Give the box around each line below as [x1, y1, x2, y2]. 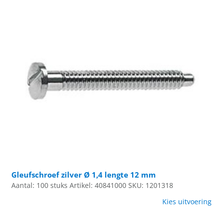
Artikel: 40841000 [70, 181, 127, 190]
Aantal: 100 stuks [11, 181, 68, 190]
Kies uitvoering [162, 197, 212, 206]
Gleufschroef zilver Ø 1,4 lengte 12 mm [11, 169, 156, 180]
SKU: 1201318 [128, 181, 174, 190]
